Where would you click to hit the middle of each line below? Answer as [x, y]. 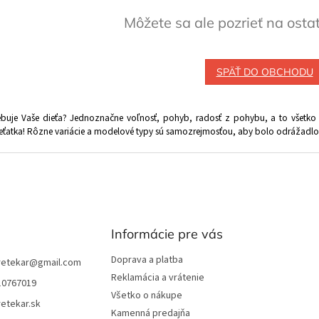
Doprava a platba [147, 260]
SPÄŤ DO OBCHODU [265, 72]
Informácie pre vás [167, 234]
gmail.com [59, 263]
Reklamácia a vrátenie [157, 278]
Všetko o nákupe [146, 296]
